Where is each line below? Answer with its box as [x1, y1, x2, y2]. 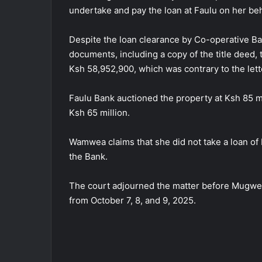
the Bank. [69, 150, 108, 162]
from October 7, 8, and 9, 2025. [69, 194, 196, 206]
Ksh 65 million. [69, 106, 130, 118]
